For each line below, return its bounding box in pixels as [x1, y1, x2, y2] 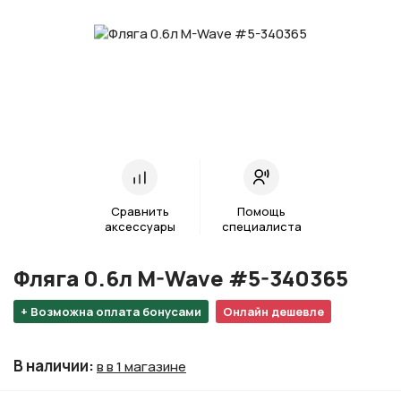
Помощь [237, 203, 286, 220]
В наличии [13, 355, 89, 377]
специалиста [221, 218, 302, 235]
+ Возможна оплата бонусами [21, 303, 201, 320]
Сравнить [110, 203, 169, 220]
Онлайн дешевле [223, 303, 324, 320]
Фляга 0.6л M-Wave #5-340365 [13, 263, 348, 294]
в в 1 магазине [97, 357, 186, 377]
